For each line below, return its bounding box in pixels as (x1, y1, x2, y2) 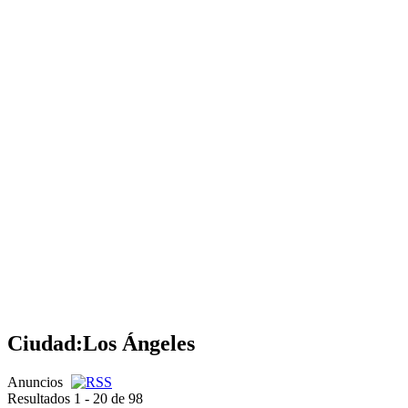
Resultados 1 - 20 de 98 (7, 390, 143, 406)
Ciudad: (7, 331, 83, 355)
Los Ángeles (83, 331, 195, 355)
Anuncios (7, 373, 66, 390)
